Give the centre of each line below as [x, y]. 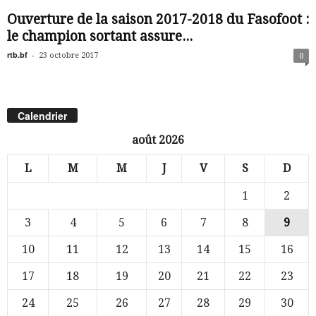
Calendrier [42, 116]
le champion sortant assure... [100, 36]
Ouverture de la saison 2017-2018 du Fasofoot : [158, 19]
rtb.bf [17, 55]
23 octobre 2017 [68, 55]
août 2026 [158, 140]
